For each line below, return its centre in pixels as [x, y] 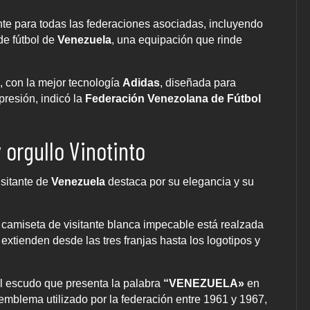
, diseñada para [198, 83]
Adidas [141, 83]
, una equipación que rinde [177, 40]
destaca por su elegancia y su [181, 182]
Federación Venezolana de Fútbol [173, 99]
